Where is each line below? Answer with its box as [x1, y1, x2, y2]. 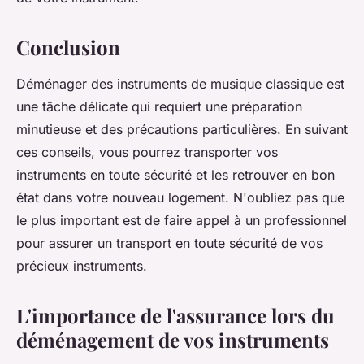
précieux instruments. [16, 257, 147, 274]
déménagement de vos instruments [16, 326, 329, 353]
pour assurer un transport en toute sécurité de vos [16, 234, 323, 251]
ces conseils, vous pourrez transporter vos [16, 143, 278, 160]
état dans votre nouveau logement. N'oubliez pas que [16, 188, 344, 206]
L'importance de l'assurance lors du [16, 301, 335, 328]
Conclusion [16, 33, 120, 60]
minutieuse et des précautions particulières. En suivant [16, 120, 348, 137]
